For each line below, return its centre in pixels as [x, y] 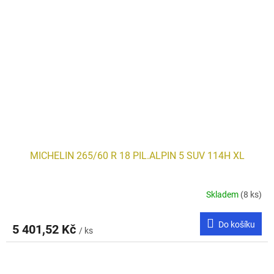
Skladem [223, 194]
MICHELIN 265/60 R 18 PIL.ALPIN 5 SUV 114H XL [137, 156]
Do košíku [237, 225]
